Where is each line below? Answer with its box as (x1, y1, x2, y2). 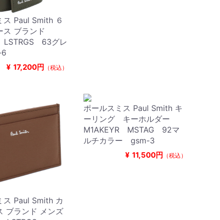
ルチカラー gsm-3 (83, 135, 155, 145)
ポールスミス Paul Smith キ (83, 103, 183, 113)
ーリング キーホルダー (83, 113, 170, 124)
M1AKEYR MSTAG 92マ (83, 124, 180, 135)
